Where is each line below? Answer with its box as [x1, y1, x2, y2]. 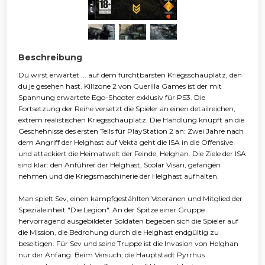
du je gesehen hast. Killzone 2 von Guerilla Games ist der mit [18, 81, 222, 91]
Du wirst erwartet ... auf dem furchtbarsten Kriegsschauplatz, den [18, 70, 242, 79]
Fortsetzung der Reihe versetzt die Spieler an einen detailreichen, [18, 104, 235, 113]
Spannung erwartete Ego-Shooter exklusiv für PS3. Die [18, 92, 205, 102]
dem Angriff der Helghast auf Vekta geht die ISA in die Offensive [18, 137, 233, 147]
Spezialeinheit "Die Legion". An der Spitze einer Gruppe [18, 205, 205, 214]
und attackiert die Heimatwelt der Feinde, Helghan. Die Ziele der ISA [18, 148, 246, 158]
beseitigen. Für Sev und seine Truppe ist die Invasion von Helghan [18, 238, 238, 248]
